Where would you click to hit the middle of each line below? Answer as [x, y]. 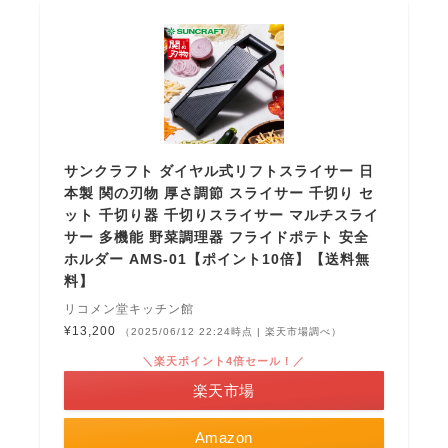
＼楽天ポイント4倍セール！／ [224, 360]
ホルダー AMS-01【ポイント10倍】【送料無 [217, 258]
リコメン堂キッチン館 [129, 308]
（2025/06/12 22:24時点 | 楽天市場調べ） [231, 331]
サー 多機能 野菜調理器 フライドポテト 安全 [217, 236]
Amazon [223, 437]
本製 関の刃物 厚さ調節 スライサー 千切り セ [219, 192]
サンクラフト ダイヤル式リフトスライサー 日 [219, 170]
